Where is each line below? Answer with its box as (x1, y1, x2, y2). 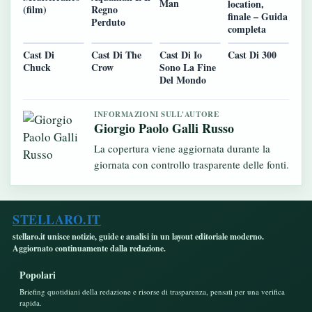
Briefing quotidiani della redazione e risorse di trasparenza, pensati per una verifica (19, 286, 285, 297)
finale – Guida (228, 8, 288, 24)
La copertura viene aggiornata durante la (94, 141, 270, 155)
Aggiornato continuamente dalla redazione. (13, 242, 166, 254)
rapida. (19, 297, 42, 308)
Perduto (91, 15, 125, 30)
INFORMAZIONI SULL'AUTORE (94, 108, 219, 120)
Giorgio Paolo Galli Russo (94, 118, 234, 137)
